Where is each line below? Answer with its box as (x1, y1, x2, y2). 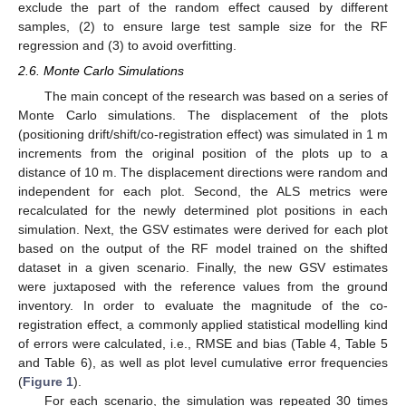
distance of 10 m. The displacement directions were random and (18, 164, 388, 179)
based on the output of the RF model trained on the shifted (18, 240, 388, 256)
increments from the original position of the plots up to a (18, 145, 388, 160)
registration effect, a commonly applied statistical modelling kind (18, 316, 388, 332)
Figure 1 (23, 373, 73, 389)
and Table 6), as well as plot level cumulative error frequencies (18, 354, 388, 370)
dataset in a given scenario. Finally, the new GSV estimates (18, 259, 388, 275)
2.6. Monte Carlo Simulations (18, 63, 184, 78)
